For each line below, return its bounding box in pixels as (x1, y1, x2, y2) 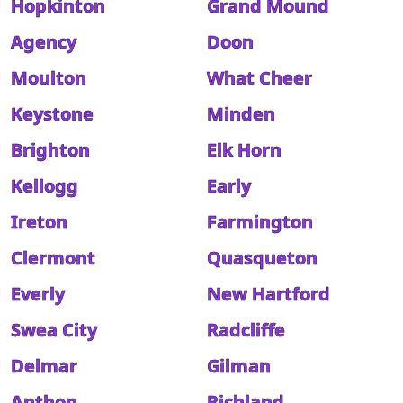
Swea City (11, 318, 97, 342)
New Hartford (207, 282, 330, 306)
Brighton (11, 138, 90, 162)
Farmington (207, 210, 313, 234)
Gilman (207, 354, 271, 378)
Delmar (11, 354, 77, 378)
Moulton (11, 66, 86, 90)
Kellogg (11, 174, 78, 198)
